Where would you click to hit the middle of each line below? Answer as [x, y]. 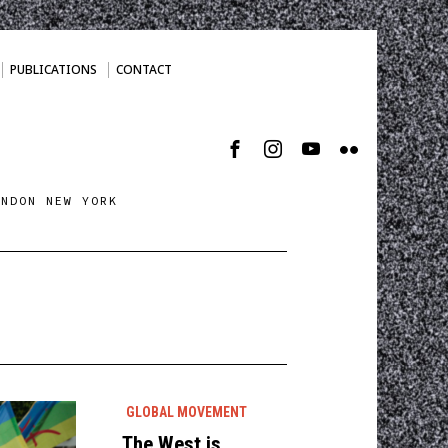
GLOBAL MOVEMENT [186, 412]
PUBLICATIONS [53, 69]
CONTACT [143, 69]
